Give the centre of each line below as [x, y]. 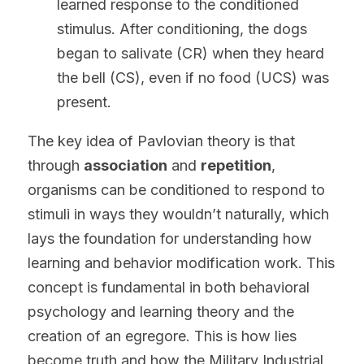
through [56, 165]
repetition [236, 165]
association [126, 165]
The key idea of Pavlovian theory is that [161, 141]
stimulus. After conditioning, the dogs [182, 28]
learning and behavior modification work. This [181, 262]
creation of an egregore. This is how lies [162, 336]
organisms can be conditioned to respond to [176, 189]
